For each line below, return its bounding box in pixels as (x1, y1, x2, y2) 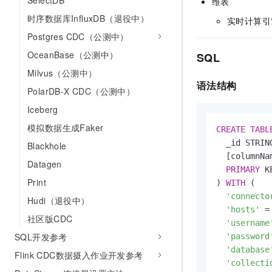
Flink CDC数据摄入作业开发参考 (15, 249, 143, 261)
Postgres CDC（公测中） (27, 30, 129, 42)
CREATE (216, 124, 245, 135)
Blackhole (27, 140, 67, 152)
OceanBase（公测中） (27, 49, 118, 61)
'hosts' (226, 205, 260, 215)
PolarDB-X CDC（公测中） (27, 85, 135, 97)
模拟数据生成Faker (27, 121, 104, 134)
